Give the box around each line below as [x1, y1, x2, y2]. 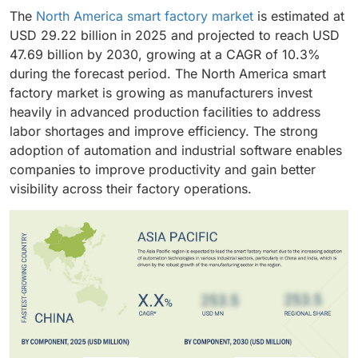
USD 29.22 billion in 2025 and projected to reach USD [10, 26, 340, 43]
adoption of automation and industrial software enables [10, 141, 342, 158]
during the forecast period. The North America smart [10, 65, 326, 82]
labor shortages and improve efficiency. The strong [10, 122, 318, 139]
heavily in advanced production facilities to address [10, 103, 320, 120]
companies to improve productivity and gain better [10, 161, 316, 177]
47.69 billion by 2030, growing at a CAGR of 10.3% [10, 46, 320, 62]
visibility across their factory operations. [10, 180, 252, 197]
